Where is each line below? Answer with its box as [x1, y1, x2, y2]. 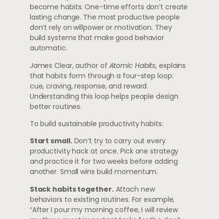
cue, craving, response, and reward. [29, 81, 149, 91]
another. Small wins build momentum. [29, 167, 158, 177]
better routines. [29, 101, 82, 111]
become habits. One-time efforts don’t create [29, 2, 188, 12]
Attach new [113, 184, 155, 194]
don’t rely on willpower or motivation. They [29, 22, 172, 33]
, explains [155, 60, 186, 70]
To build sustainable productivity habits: [29, 118, 163, 129]
